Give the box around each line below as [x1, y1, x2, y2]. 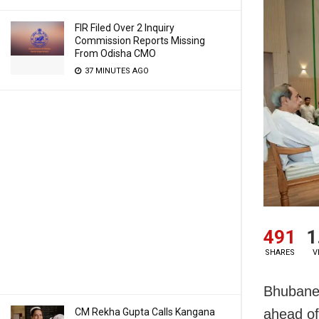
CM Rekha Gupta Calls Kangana [75, 306, 215, 318]
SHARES [264, 248, 295, 258]
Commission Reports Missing [75, 35, 205, 46]
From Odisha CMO [75, 48, 156, 59]
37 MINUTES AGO [83, 66, 149, 75]
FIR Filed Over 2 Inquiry [75, 22, 174, 33]
